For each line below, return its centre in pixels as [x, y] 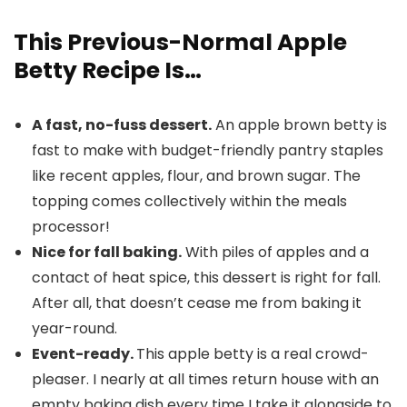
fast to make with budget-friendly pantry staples [208, 150]
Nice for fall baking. [107, 252]
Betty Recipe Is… [108, 70]
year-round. [74, 328]
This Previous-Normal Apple [180, 42]
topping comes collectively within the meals [189, 201]
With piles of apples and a [275, 252]
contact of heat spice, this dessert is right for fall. [206, 278]
